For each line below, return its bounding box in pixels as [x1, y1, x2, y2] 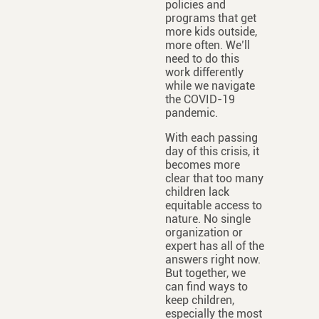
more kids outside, [164, 25, 257, 38]
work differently [164, 66, 244, 79]
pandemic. [164, 106, 218, 120]
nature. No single [164, 212, 251, 226]
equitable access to [164, 199, 262, 212]
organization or [164, 226, 243, 239]
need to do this [164, 52, 239, 66]
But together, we [164, 266, 246, 280]
